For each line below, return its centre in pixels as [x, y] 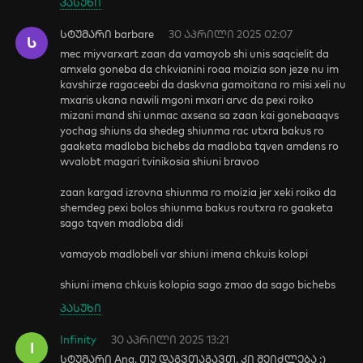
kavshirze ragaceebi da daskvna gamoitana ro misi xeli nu [203, 84]
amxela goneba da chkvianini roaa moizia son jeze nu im [200, 69]
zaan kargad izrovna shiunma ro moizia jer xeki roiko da [199, 192]
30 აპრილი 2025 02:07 [231, 34]
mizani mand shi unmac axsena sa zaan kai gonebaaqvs [200, 115]
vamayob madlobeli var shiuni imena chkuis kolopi [184, 254]
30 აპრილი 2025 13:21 [170, 340]
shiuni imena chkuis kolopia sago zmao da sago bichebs [198, 284]
